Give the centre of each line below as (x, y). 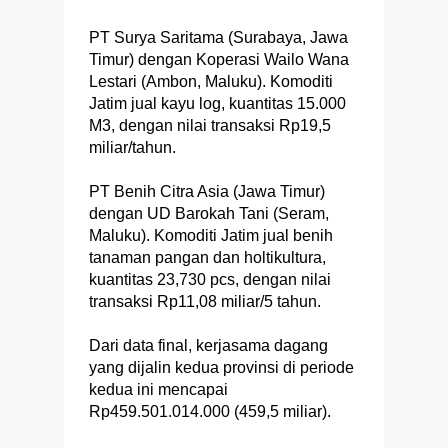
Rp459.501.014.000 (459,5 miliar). (210, 412)
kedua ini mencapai (158, 390)
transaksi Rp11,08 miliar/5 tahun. (205, 302)
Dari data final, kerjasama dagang (208, 346)
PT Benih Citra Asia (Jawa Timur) (207, 192)
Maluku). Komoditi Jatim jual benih (211, 236)
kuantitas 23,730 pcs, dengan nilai (210, 280)
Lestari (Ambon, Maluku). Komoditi (211, 82)
